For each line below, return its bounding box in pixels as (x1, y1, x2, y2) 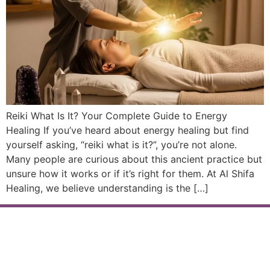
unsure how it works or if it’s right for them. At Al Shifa (6, 168, 254, 180)
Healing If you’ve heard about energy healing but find (6, 124, 249, 137)
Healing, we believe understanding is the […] (6, 182, 209, 195)
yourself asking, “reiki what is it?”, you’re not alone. (6, 139, 237, 151)
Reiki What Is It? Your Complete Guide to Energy (6, 110, 227, 122)
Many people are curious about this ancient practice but (6, 153, 262, 166)
